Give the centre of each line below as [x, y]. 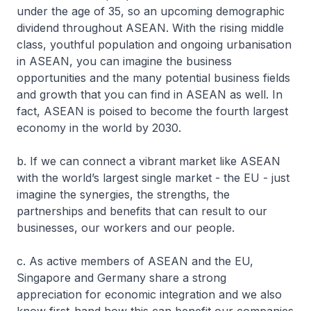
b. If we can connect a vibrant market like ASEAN [149, 161]
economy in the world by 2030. [101, 128]
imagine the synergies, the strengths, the [123, 194]
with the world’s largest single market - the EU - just [153, 178]
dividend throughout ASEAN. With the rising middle [150, 28]
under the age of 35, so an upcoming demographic [151, 11]
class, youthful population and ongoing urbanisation [154, 44]
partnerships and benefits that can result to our [142, 211]
